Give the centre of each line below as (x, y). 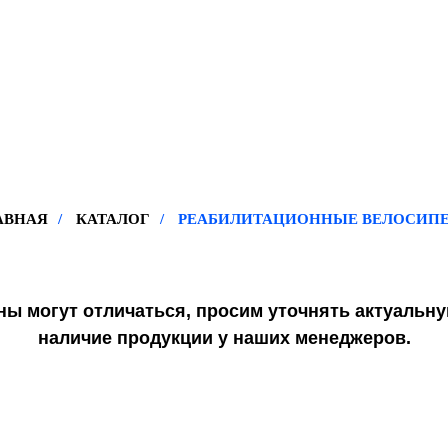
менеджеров (350, 338)
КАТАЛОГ (112, 219)
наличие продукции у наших (166, 338)
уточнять (309, 311)
